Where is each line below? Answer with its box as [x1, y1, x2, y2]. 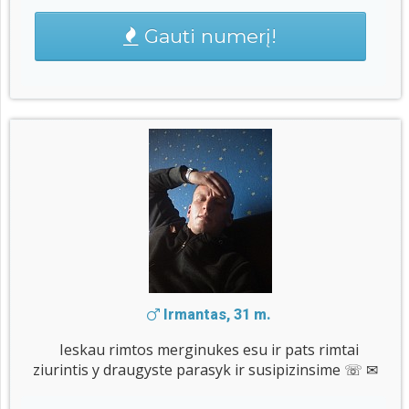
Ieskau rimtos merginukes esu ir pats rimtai [59, 340, 359, 361]
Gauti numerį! [139, 25, 278, 48]
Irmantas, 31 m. [160, 306, 271, 324]
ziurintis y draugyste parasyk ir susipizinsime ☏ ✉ [33, 360, 378, 381]
